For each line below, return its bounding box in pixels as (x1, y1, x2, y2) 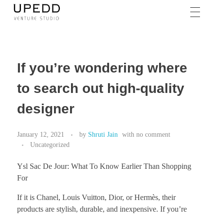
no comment (136, 130, 170, 138)
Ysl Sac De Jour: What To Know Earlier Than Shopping (17, 162, 191, 170)
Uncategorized (30, 140, 70, 148)
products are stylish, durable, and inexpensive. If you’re (17, 204, 187, 213)
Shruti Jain (88, 130, 118, 138)
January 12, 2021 (17, 130, 64, 138)
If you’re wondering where (17, 60, 187, 75)
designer (17, 101, 74, 116)
